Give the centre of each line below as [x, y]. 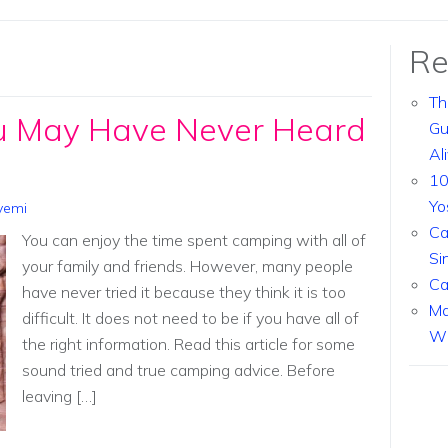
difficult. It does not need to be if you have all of [190, 318]
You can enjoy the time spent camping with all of [193, 240]
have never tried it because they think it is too [183, 292]
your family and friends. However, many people [187, 266]
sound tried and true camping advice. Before [178, 370]
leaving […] [59, 396]
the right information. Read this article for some [188, 344]
